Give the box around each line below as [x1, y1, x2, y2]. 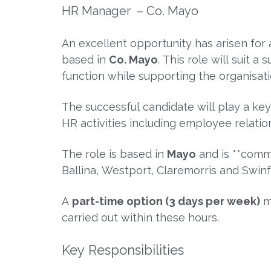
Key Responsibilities [62, 241, 184, 258]
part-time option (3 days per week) [72, 194, 260, 207]
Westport [102, 163, 151, 177]
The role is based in [62, 147, 167, 160]
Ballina [62, 163, 96, 177]
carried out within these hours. [62, 211, 219, 224]
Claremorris [157, 163, 217, 177]
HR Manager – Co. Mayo [62, 3, 198, 18]
